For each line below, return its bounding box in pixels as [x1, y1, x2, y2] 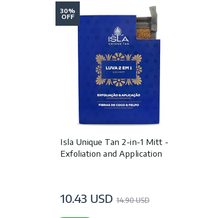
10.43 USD [60, 191, 113, 206]
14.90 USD [116, 196, 149, 205]
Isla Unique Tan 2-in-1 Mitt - [60, 136, 169, 147]
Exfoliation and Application [60, 148, 163, 159]
